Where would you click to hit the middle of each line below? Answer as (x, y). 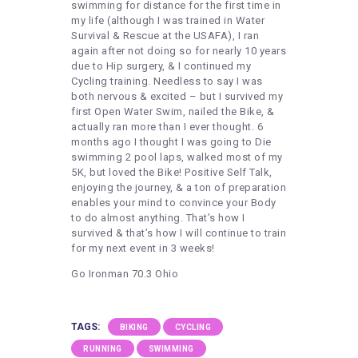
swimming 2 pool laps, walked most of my (177, 157)
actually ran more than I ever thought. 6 (167, 127)
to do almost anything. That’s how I (158, 218)
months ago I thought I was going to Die (171, 142)
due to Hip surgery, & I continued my (161, 66)
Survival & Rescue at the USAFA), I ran (165, 36)
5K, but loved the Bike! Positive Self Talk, (172, 173)
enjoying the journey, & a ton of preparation (179, 188)
